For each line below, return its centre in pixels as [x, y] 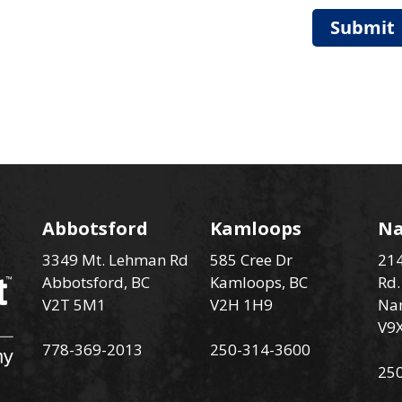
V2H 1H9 [241, 304]
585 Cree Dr [251, 259]
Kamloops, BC [258, 282]
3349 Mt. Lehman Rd [116, 259]
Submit [363, 27]
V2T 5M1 [74, 304]
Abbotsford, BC [96, 282]
